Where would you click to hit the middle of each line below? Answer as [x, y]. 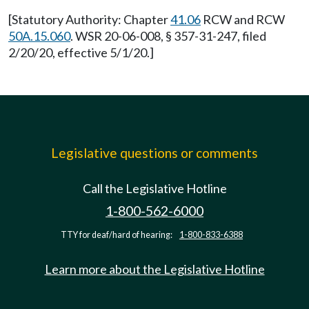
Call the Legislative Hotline [154, 188]
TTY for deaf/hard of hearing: [117, 235]
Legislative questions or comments [154, 153]
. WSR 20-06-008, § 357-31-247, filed [168, 36]
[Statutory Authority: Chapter [89, 19]
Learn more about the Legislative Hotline [154, 269]
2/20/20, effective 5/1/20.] [81, 52]
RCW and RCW [243, 19]
